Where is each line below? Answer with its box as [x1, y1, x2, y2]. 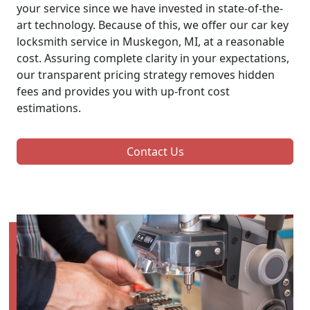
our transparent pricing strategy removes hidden [17, 66, 275, 82]
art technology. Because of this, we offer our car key [17, 17, 289, 33]
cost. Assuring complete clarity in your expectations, [17, 50, 289, 66]
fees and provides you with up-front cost [17, 83, 230, 99]
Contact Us [126, 143, 184, 159]
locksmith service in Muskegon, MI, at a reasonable [17, 33, 284, 49]
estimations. [17, 100, 81, 116]
